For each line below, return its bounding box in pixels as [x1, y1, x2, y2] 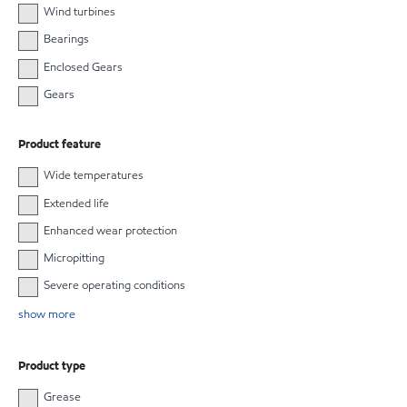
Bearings [43, 31, 89, 48]
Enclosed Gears [43, 58, 123, 75]
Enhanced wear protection [43, 222, 177, 239]
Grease [43, 388, 81, 405]
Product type [18, 357, 85, 374]
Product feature [18, 136, 101, 154]
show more [18, 306, 75, 323]
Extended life [43, 194, 109, 212]
